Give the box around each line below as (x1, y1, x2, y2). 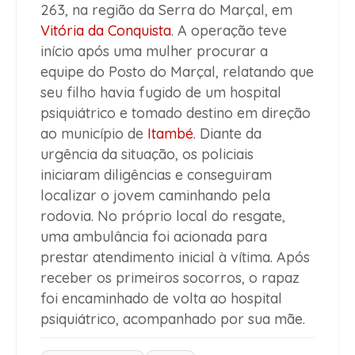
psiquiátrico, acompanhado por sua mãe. (40, 310, 305, 329)
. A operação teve (171, 21, 287, 40)
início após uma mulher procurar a (40, 42, 268, 61)
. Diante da (193, 124, 261, 143)
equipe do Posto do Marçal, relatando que (40, 63, 314, 82)
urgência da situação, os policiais (40, 145, 254, 164)
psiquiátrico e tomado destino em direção (40, 104, 311, 123)
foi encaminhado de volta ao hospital (40, 289, 282, 308)
